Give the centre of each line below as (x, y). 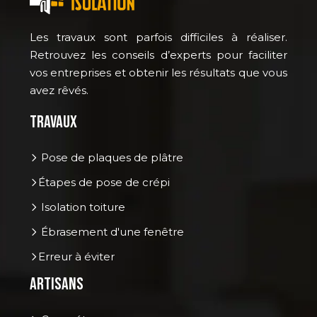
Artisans (57, 284)
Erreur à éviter (76, 256)
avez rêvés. (59, 90)
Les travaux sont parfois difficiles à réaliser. (158, 37)
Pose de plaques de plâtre (111, 157)
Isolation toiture (82, 207)
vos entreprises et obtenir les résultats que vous (158, 72)
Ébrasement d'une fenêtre (111, 231)
